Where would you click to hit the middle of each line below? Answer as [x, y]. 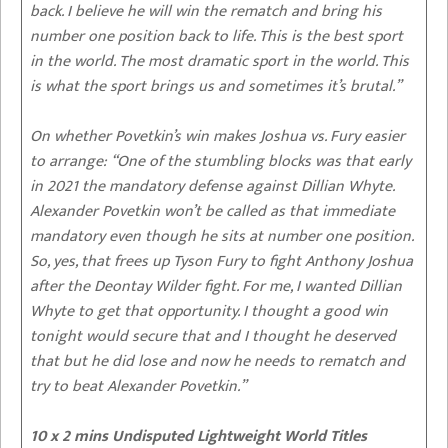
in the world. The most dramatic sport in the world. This [219, 61]
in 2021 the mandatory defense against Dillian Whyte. [212, 186]
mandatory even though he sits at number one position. [222, 236]
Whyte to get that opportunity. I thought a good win [209, 311]
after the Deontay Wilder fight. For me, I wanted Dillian [216, 286]
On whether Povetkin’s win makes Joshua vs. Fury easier [217, 136]
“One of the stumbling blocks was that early [259, 161]
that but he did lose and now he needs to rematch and [217, 361]
